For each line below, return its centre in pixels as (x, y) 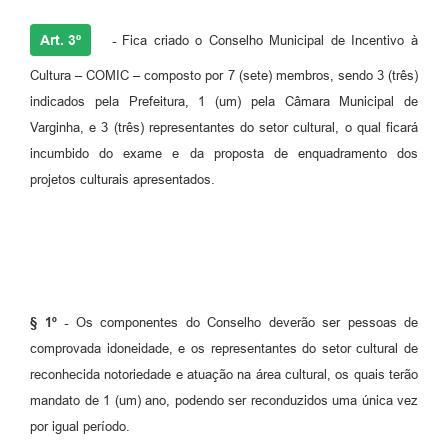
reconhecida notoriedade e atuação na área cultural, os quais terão (224, 374)
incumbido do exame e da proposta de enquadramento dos (224, 153)
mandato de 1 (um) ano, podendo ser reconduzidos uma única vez (224, 400)
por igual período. (80, 426)
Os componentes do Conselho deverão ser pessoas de (243, 322)
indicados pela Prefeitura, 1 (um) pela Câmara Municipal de (224, 101)
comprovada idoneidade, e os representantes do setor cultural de (224, 348)
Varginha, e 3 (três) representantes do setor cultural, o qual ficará (224, 127)
